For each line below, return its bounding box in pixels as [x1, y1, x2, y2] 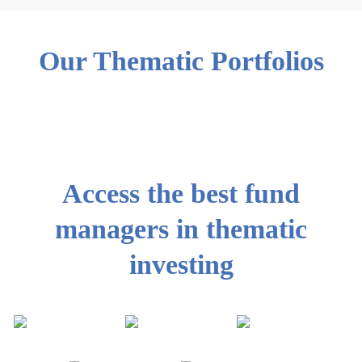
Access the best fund [62, 179, 300, 208]
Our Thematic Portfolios [38, 46, 324, 76]
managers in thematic [55, 214, 307, 244]
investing [128, 250, 234, 280]
